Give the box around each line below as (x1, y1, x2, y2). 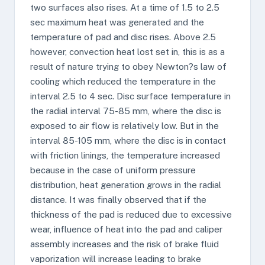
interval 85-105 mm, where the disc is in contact (30, 135, 226, 146)
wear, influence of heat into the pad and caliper (30, 224, 222, 234)
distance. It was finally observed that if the (30, 195, 206, 205)
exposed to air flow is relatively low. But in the (30, 121, 219, 131)
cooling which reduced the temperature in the (30, 76, 216, 86)
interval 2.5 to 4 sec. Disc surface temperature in (30, 91, 231, 101)
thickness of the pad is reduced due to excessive (30, 209, 232, 219)
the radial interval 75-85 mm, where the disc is (30, 106, 221, 116)
